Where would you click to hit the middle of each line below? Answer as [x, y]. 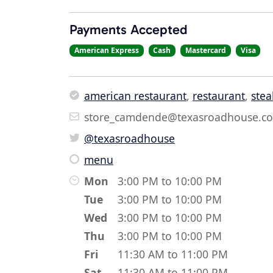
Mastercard [205, 51]
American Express [106, 51]
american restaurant [135, 96]
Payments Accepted [129, 30]
